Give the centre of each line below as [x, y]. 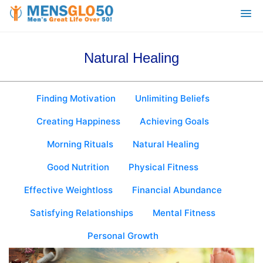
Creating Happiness [78, 121]
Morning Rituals [80, 144]
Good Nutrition [78, 167]
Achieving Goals [174, 121]
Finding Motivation [76, 98]
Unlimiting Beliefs [172, 98]
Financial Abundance [177, 190]
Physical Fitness [163, 167]
